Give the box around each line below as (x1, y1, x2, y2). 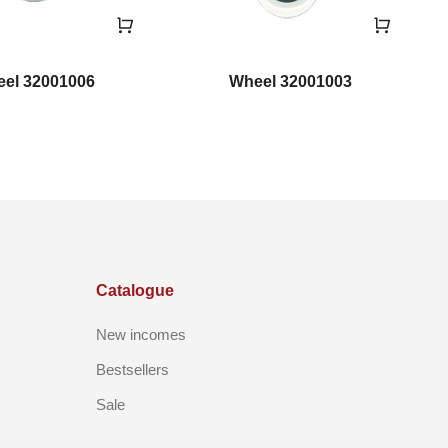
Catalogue (96, 281, 174, 299)
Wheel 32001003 (228, 72, 352, 90)
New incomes (96, 325, 186, 343)
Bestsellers (96, 360, 169, 378)
